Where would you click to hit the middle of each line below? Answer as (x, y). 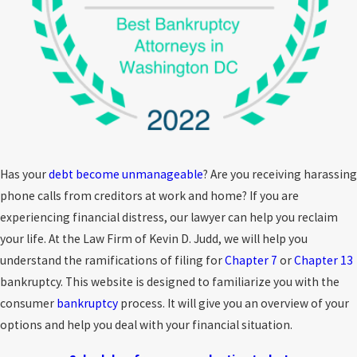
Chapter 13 (324, 261)
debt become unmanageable (126, 175)
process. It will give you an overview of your (233, 304)
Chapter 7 (251, 261)
